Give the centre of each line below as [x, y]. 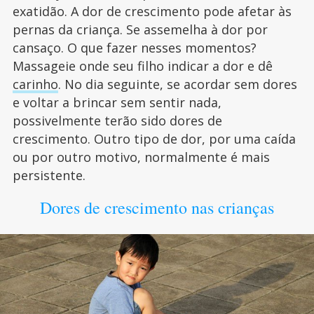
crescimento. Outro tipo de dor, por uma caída [154, 139]
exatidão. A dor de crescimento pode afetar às [152, 12]
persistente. [49, 176]
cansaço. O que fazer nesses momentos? [134, 48]
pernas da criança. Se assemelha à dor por [140, 30]
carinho [35, 84]
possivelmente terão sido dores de [117, 121]
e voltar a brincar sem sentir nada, [117, 103]
